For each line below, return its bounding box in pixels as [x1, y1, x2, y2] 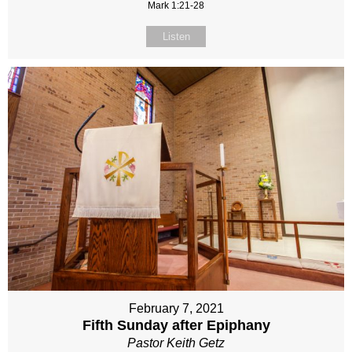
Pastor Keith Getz [127, 336, 225, 350]
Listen [162, 31, 190, 43]
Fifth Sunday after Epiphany [82, 317, 270, 334]
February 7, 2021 [128, 302, 224, 316]
